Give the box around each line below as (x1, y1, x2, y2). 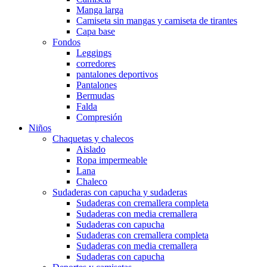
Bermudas (76, 91, 114, 101)
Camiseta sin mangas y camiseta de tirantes (76, 15, 237, 26)
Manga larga (76, 5, 123, 15)
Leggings (76, 48, 111, 58)
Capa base (76, 26, 115, 37)
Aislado (76, 144, 105, 155)
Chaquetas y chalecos (52, 133, 133, 144)
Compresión (76, 112, 122, 123)
